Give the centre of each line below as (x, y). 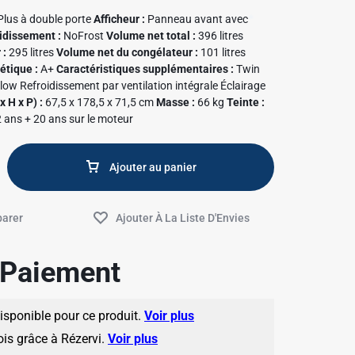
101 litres (222, 52)
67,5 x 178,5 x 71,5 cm (100, 102)
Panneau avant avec (197, 19)
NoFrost (84, 36)
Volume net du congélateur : (128, 52)
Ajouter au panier (153, 167)
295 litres (32, 52)
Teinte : (246, 102)
